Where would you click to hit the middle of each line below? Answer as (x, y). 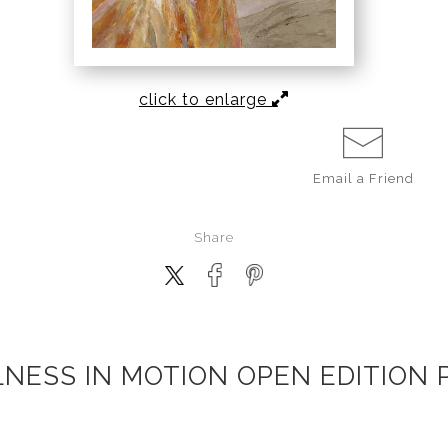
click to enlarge (205, 100)
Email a (340, 179)
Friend (391, 179)
